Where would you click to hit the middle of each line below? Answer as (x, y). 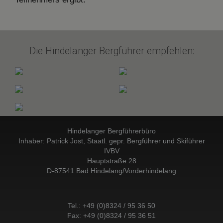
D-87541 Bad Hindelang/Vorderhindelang (111, 170)
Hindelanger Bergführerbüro (111, 131)
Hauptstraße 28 (111, 161)
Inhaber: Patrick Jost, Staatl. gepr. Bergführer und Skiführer (111, 141)
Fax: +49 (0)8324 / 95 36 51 (111, 215)
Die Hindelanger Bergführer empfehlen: (111, 51)
